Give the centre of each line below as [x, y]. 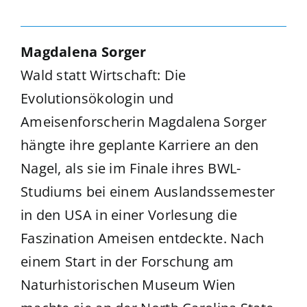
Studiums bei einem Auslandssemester [148, 191]
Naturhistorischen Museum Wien [128, 284]
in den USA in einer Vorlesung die [128, 214]
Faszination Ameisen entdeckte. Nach [142, 238]
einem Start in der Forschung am [127, 261]
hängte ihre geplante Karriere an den [139, 145]
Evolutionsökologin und [97, 98]
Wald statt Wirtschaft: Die [103, 75]
